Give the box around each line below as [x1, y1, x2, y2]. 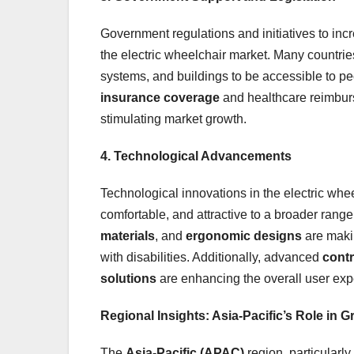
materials [100, 228, 155, 243]
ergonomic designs [186, 228, 302, 243]
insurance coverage [100, 90, 220, 104]
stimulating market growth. [100, 111, 247, 126]
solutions [100, 271, 156, 285]
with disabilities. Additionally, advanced [100, 250, 322, 264]
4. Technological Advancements [100, 149, 292, 163]
